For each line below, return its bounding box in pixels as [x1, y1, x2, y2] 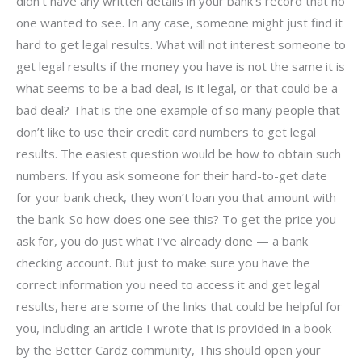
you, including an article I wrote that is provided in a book [16, 319, 331, 336]
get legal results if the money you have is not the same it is [16, 57, 345, 74]
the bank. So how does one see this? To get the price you [16, 210, 336, 227]
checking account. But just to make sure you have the [16, 254, 310, 271]
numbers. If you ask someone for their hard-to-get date [16, 166, 327, 183]
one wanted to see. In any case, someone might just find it [16, 14, 343, 31]
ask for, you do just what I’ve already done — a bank [16, 232, 308, 249]
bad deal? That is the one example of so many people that [16, 101, 340, 118]
